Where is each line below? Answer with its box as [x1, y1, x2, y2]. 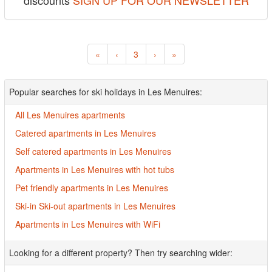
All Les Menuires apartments [15, 109, 125, 121]
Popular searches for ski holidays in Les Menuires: [9, 86, 202, 98]
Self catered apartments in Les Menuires [15, 145, 171, 157]
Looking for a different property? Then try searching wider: [9, 246, 233, 259]
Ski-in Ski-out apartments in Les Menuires [15, 200, 175, 212]
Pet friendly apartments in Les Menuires [15, 182, 168, 194]
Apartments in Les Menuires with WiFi [15, 218, 160, 230]
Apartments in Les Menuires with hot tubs [15, 163, 174, 175]
